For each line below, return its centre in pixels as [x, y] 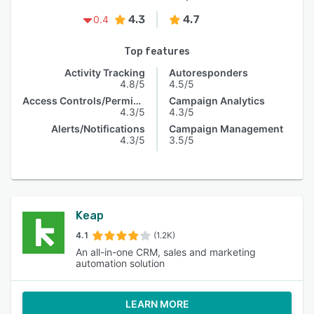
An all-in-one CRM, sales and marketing [166, 252]
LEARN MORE [157, 304]
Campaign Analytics [217, 101]
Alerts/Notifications [98, 129]
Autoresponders [209, 73]
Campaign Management [226, 129]
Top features [157, 52]
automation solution [120, 263]
